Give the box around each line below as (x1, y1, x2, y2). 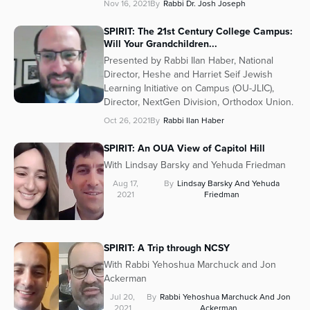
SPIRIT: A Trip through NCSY (104, 241, 230, 256)
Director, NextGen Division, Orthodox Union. (104, 95, 293, 110)
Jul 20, (110, 291, 136, 304)
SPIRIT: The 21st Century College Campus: (104, 24, 293, 39)
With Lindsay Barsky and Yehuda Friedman (104, 158, 286, 173)
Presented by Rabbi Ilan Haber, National (104, 53, 273, 69)
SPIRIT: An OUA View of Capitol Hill (104, 141, 265, 156)
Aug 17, (113, 177, 139, 190)
